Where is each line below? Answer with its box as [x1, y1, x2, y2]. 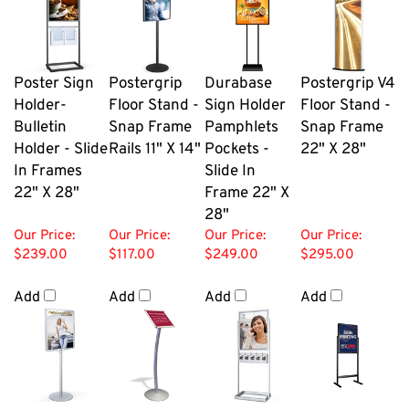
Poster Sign [14, 63, 94, 84]
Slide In [204, 151, 256, 172]
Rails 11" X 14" [109, 129, 201, 150]
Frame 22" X [204, 173, 289, 194]
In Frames [14, 151, 82, 172]
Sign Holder [204, 85, 286, 106]
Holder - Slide [14, 129, 108, 150]
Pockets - [204, 129, 269, 150]
